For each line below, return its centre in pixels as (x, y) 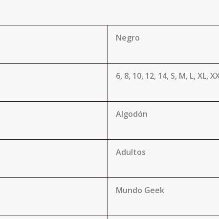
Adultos (131, 152)
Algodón (132, 114)
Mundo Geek (140, 190)
